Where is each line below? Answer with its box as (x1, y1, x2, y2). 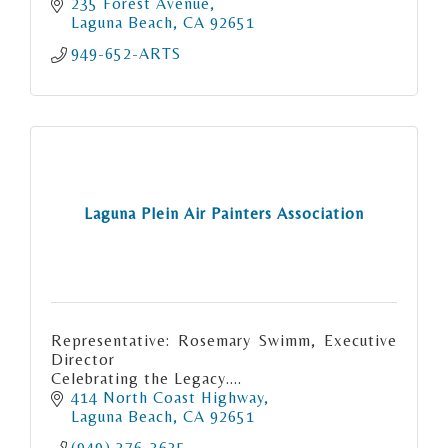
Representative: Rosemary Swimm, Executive (51, 330, 397, 350)
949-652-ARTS (71, 43, 181, 63)
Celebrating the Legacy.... (51, 368, 242, 388)
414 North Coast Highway (71, 387, 264, 407)
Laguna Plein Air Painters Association (84, 204, 364, 224)
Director (51, 349, 115, 369)
